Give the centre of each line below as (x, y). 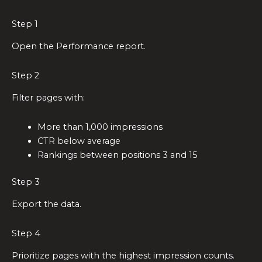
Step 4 (26, 233)
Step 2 (25, 75)
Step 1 (25, 24)
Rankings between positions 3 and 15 (117, 155)
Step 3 (26, 182)
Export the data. (46, 204)
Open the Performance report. (79, 46)
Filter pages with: (48, 98)
